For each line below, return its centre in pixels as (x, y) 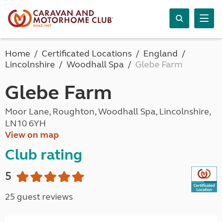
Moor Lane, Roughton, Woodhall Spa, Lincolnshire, (108, 111)
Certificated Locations (87, 54)
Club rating (44, 155)
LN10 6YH (26, 123)
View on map (32, 135)
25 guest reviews (39, 197)
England (161, 54)
